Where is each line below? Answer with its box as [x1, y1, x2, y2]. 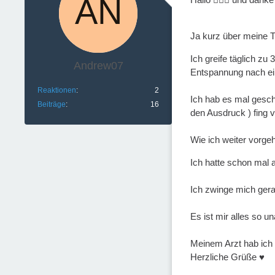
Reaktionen [37, 86, 76, 95]
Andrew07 [73, 60, 123, 72]
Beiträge [37, 100, 66, 109]
